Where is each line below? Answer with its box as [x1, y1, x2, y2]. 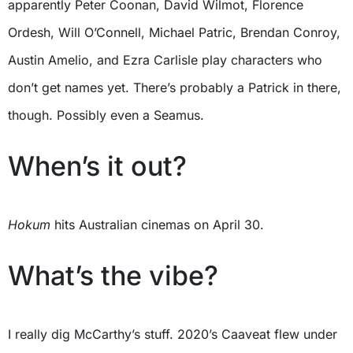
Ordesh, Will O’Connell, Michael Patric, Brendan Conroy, [8, 24, 340, 41]
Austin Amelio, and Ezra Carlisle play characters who [8, 52, 322, 69]
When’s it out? [8, 150, 187, 183]
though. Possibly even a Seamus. [8, 107, 204, 124]
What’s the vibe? [8, 259, 218, 292]
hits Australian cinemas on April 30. [50, 217, 264, 233]
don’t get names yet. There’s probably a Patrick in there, [8, 80, 341, 96]
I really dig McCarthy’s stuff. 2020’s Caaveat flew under [8, 326, 337, 343]
